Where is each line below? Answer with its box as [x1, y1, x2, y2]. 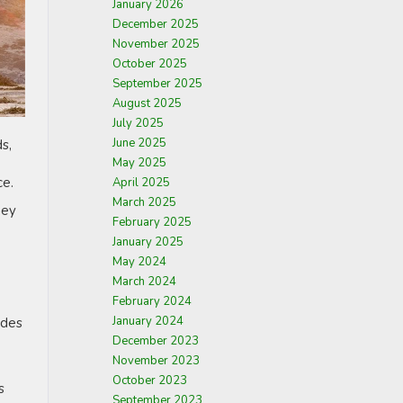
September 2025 [112, 76, 202, 92]
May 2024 [112, 254, 166, 270]
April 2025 [112, 175, 170, 191]
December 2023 [112, 333, 199, 349]
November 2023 [112, 353, 200, 369]
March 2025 [112, 194, 176, 210]
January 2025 [112, 234, 184, 250]
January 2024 [112, 313, 184, 329]
